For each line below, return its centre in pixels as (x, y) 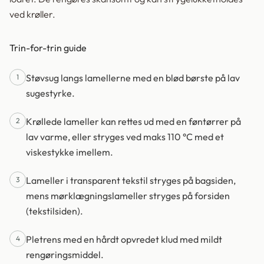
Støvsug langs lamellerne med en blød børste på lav (133, 78)
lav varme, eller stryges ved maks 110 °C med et (125, 137)
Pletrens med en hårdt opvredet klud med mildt (124, 240)
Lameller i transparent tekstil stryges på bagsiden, (131, 181)
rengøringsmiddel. (65, 255)
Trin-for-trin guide (48, 48)
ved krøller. (32, 14)
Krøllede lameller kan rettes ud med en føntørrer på (133, 122)
